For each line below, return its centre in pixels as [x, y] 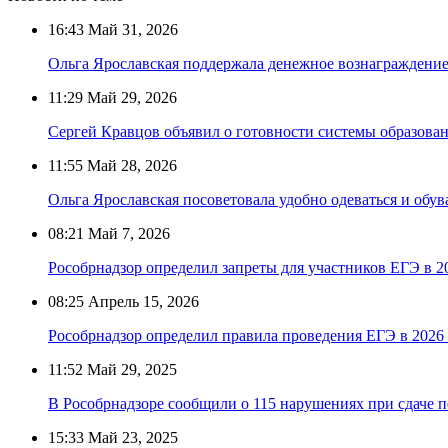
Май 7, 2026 [127, 233]
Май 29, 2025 [130, 369]
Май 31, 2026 [131, 29]
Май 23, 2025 [131, 437]
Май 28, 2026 [130, 165]
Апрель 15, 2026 [141, 301]
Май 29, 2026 [130, 97]
